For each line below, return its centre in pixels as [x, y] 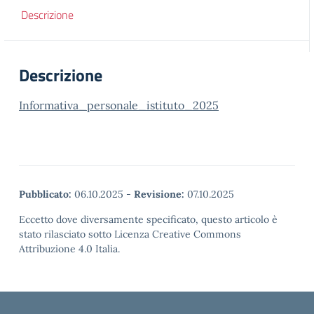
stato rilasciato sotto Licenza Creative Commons [130, 234]
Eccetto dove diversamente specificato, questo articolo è [148, 219]
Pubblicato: [45, 194]
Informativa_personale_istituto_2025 [119, 105]
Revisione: [159, 194]
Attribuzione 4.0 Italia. [69, 249]
